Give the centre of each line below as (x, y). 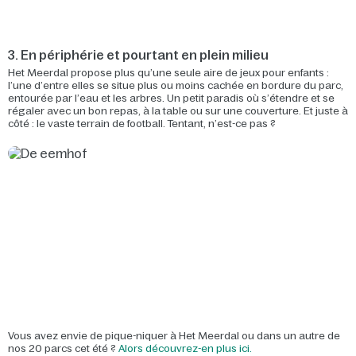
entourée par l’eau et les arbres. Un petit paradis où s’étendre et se (171, 98)
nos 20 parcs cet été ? (63, 348)
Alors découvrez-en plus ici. (185, 348)
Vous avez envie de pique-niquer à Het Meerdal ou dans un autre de (174, 336)
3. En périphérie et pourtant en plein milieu (138, 55)
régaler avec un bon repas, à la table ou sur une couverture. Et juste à (178, 111)
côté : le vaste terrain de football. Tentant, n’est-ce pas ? (142, 124)
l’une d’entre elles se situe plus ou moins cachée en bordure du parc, (176, 85)
